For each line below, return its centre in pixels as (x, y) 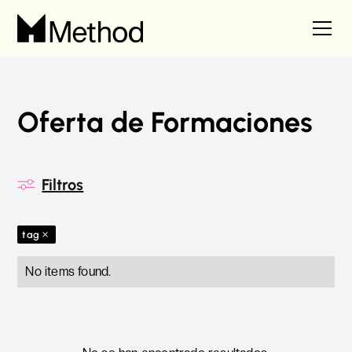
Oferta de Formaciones (165, 122)
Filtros (63, 185)
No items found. (68, 271)
